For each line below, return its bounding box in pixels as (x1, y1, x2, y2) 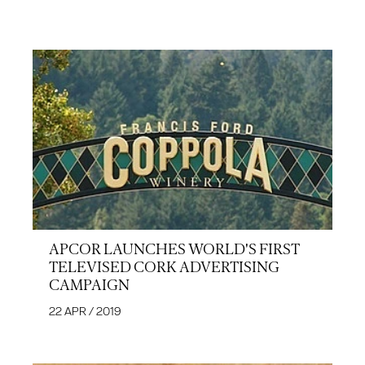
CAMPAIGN (49, 275, 130, 294)
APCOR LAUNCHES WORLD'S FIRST (49, 240, 300, 258)
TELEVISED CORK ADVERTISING (49, 257, 279, 276)
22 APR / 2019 (49, 303, 121, 319)
